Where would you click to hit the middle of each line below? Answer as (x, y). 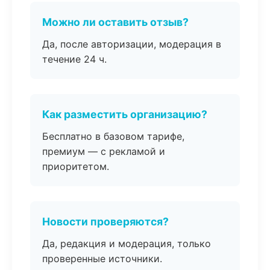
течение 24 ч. (74, 59)
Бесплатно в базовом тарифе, (113, 136)
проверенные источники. (102, 259)
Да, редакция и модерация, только (127, 243)
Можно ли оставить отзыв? (115, 22)
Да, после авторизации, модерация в (132, 44)
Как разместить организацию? (125, 114)
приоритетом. (76, 166)
